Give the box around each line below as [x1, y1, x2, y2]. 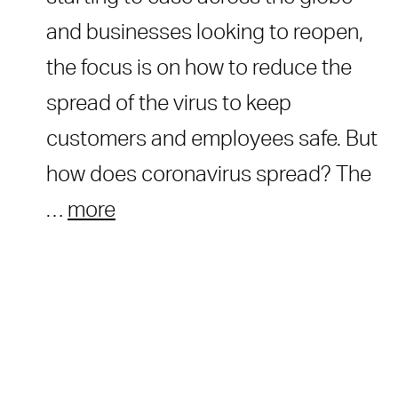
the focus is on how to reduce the [46, 57, 352, 79]
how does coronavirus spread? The [46, 163, 371, 186]
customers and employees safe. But [46, 128, 378, 150]
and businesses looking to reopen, [46, 21, 363, 44]
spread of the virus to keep [46, 92, 291, 115]
